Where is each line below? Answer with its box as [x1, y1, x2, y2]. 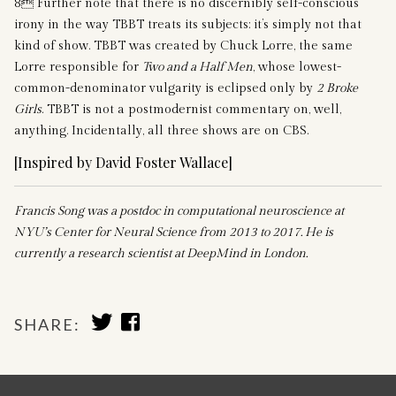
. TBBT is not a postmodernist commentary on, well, [42, 102, 341, 117]
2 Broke [316, 80, 358, 95]
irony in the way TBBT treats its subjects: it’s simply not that [14, 17, 362, 32]
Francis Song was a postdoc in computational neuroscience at [14, 203, 344, 218]
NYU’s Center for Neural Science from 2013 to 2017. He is [14, 225, 333, 240]
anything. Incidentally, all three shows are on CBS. [14, 123, 308, 138]
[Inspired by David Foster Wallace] [14, 152, 232, 171]
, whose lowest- [253, 59, 341, 74]
